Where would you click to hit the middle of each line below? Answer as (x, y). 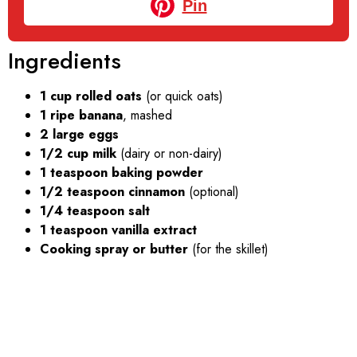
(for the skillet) (228, 249)
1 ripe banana (81, 115)
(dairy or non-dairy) (169, 153)
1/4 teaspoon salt (95, 210)
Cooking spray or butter (114, 249)
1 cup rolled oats (91, 96)
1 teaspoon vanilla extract (118, 229)
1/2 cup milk (78, 153)
